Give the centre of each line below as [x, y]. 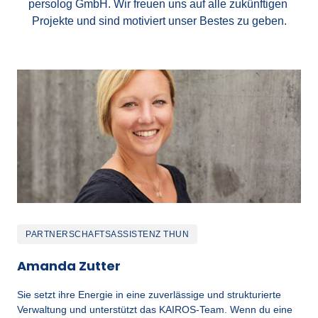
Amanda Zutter [69, 265]
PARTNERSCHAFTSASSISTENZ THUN [107, 234]
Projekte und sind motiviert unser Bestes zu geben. [159, 21]
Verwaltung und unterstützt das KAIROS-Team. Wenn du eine [155, 309]
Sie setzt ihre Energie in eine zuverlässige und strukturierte [149, 294]
